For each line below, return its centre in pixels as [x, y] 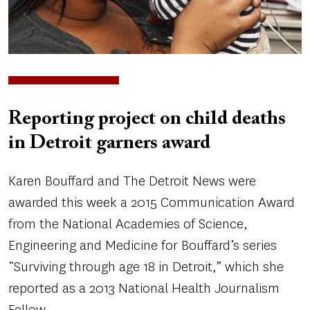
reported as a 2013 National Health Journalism [144, 288]
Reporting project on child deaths [147, 119]
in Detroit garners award [109, 143]
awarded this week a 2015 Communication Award [152, 202]
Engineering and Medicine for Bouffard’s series [143, 245]
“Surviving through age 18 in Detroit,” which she [146, 267]
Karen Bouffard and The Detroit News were [132, 181]
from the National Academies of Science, [128, 224]
